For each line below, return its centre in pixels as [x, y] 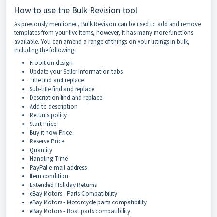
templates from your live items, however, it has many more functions [104, 32]
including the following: [46, 50]
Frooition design [52, 62]
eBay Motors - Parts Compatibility [74, 193]
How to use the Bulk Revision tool [76, 10]
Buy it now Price [51, 132]
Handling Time [49, 158]
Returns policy [49, 115]
